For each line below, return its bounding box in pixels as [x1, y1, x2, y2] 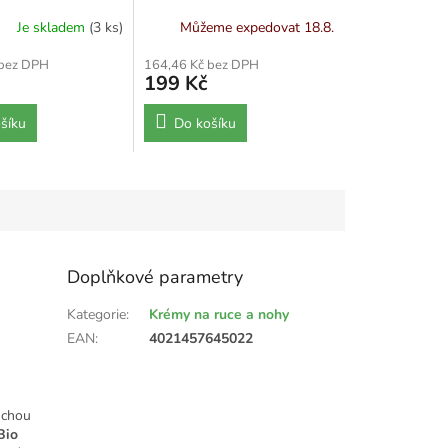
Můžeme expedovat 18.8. [180, 18, 334, 38]
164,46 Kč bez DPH [144, 55, 260, 74]
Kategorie [67, 304, 127, 324]
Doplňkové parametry [67, 264, 244, 289]
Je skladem [17, 18, 90, 38]
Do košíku [174, 113, 237, 133]
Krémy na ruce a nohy [149, 304, 290, 324]
